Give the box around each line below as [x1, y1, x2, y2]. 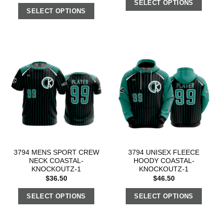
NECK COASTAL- [29, 157, 83, 165]
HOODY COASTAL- [133, 157, 194, 165]
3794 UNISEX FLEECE [128, 149, 199, 157]
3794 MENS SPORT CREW [13, 149, 99, 157]
